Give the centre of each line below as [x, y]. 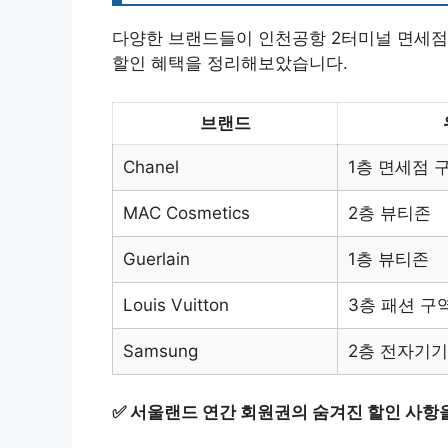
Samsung [160, 350]
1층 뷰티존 [388, 258]
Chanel [151, 166]
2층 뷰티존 [389, 212]
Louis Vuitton [176, 304]
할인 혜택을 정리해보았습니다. [230, 63]
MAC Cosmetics [186, 212]
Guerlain [156, 258]
